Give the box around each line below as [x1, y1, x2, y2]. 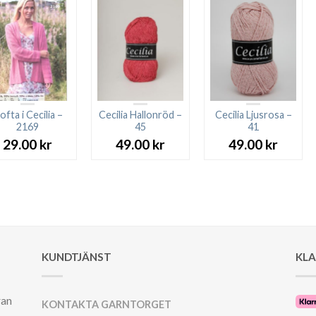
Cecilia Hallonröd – [99, 109, 182, 121]
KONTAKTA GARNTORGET [41, 298, 171, 310]
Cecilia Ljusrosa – [214, 109, 292, 121]
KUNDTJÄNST [41, 250, 111, 263]
